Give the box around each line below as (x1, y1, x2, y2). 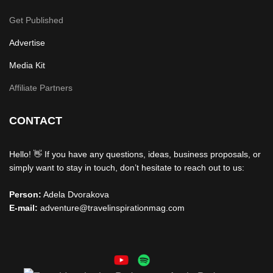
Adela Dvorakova (43, 190, 109, 199)
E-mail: (9, 203, 38, 213)
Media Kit (9, 60, 45, 70)
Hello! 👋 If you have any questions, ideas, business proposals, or (9, 149, 261, 159)
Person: (9, 190, 41, 199)
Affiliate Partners (9, 83, 73, 93)
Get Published (9, 15, 63, 25)
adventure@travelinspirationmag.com (38, 203, 185, 213)
